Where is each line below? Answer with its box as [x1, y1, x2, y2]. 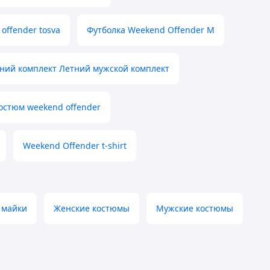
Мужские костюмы [156, 202, 233, 215]
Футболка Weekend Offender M [87, 24, 215, 36]
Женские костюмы [54, 202, 130, 215]
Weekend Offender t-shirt [23, 140, 127, 152]
